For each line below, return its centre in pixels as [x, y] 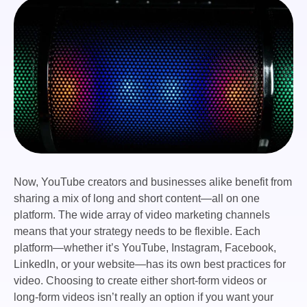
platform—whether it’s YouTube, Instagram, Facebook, [145, 248]
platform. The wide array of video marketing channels [142, 215]
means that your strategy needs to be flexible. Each [137, 232]
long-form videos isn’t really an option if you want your [144, 297]
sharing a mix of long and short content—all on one [137, 199]
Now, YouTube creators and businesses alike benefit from [153, 182]
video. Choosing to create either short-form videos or [140, 281]
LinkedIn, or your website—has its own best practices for [150, 265]
